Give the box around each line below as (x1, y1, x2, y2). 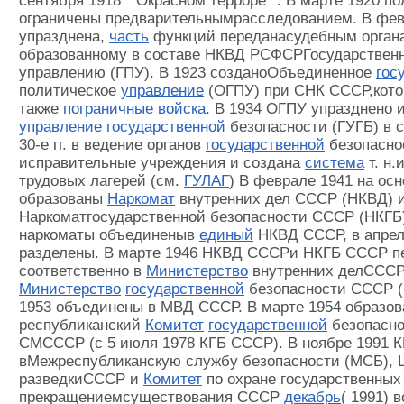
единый (199, 226, 253, 243)
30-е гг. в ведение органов (19, 136, 206, 153)
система (305, 154, 364, 171)
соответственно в (19, 262, 146, 280)
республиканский (19, 317, 145, 334)
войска (158, 100, 206, 117)
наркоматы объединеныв (19, 226, 199, 243)
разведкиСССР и (19, 371, 143, 388)
